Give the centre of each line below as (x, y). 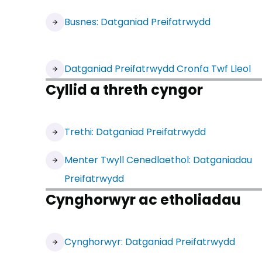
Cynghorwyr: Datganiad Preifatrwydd (150, 242)
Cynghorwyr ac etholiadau (143, 200)
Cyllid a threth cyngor (124, 90)
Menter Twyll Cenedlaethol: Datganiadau (158, 160)
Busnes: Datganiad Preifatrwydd (137, 22)
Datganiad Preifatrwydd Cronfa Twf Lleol (158, 69)
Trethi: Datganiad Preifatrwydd (135, 132)
